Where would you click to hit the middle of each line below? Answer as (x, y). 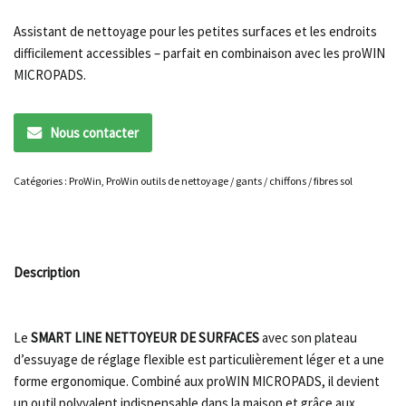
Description (47, 273)
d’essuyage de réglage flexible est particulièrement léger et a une (199, 359)
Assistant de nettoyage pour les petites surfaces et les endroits (195, 32)
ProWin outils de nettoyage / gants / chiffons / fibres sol (229, 180)
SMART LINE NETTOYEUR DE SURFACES (144, 337)
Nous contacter (94, 132)
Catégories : (41, 180)
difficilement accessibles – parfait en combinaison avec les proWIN (199, 53)
